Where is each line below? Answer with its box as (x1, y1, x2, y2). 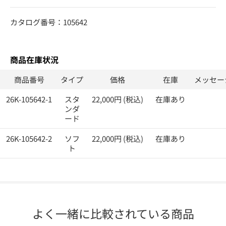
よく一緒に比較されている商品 (32, 204, 194, 222)
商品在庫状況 (10, 53, 59, 66)
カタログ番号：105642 (10, 16, 87, 27)
